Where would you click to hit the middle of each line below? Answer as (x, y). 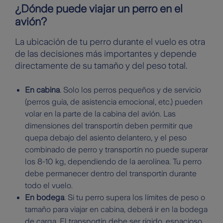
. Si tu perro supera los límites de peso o (135, 198)
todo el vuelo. (49, 186)
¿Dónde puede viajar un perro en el (99, 9)
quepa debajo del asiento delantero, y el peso (106, 138)
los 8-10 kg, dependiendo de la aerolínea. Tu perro (113, 162)
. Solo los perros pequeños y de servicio (130, 90)
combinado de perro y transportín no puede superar (116, 150)
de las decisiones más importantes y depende (106, 54)
